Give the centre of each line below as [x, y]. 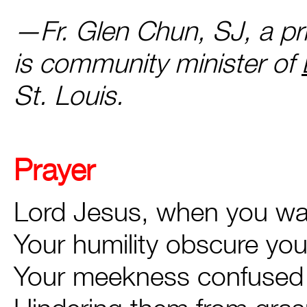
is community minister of [158, 63]
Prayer [54, 169]
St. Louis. [69, 95]
